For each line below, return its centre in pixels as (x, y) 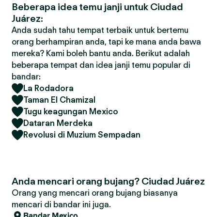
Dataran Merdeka (58, 123)
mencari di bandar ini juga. (61, 204)
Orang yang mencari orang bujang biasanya (95, 193)
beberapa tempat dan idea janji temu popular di (101, 65)
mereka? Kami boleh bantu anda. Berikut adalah (101, 53)
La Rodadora (48, 88)
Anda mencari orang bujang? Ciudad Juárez (108, 181)
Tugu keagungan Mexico (71, 111)
